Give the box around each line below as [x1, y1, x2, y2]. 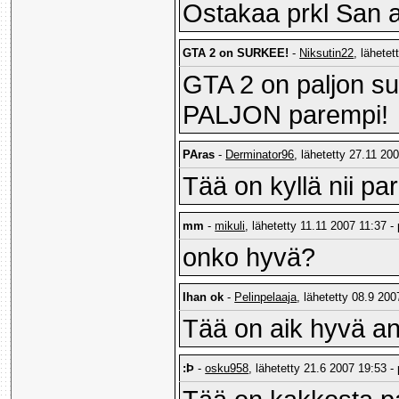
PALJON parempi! [183, 100, 389, 130]
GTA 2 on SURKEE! [183, 46, 289, 61]
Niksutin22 [299, 46, 354, 61]
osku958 [205, 362, 249, 376]
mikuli [215, 219, 246, 233]
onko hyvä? [183, 242, 316, 273]
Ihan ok [183, 290, 224, 305]
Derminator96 [225, 148, 295, 162]
